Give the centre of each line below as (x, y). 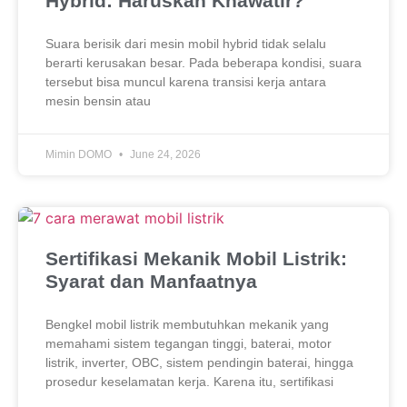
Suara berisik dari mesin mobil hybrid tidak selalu (186, 44)
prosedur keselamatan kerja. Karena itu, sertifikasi (189, 382)
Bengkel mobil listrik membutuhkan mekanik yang (187, 325)
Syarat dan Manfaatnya (151, 282)
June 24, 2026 (164, 155)
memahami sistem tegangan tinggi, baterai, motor (189, 344)
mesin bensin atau (98, 101)
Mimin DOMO (80, 155)
